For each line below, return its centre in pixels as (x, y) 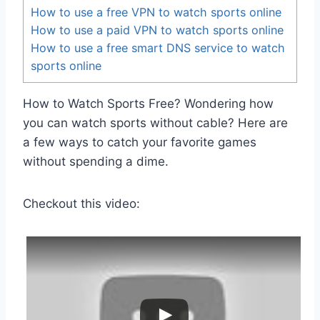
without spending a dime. (96, 162)
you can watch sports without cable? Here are (155, 123)
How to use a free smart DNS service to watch (158, 48)
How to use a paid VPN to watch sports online (157, 30)
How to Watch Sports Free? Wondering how (148, 104)
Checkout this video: (81, 204)
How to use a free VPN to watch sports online (156, 12)
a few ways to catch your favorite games (140, 142)
